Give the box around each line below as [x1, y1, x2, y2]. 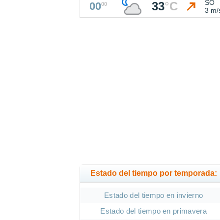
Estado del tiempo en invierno [104, 191, 203, 200]
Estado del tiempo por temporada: [90, 169, 217, 178]
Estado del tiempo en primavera [100, 207, 207, 216]
